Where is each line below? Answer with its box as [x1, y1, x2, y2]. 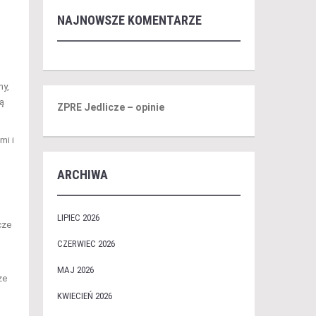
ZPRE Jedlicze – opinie [56, 102, 164, 113]
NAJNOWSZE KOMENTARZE [56, 13, 202, 28]
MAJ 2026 [56, 265, 94, 275]
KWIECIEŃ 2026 [56, 291, 112, 301]
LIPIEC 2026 [56, 212, 99, 223]
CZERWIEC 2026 [56, 238, 115, 249]
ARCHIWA [56, 167, 108, 182]
